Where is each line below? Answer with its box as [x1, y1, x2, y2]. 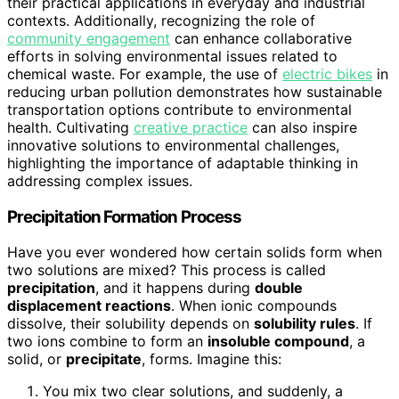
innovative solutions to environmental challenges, [7, 135, 339, 154]
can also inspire [248, 118, 357, 136]
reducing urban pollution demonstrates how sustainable [7, 82, 382, 101]
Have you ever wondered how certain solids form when [7, 243, 382, 262]
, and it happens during [95, 279, 255, 297]
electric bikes [282, 64, 372, 83]
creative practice [134, 118, 248, 136]
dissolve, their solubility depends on [7, 314, 254, 333]
